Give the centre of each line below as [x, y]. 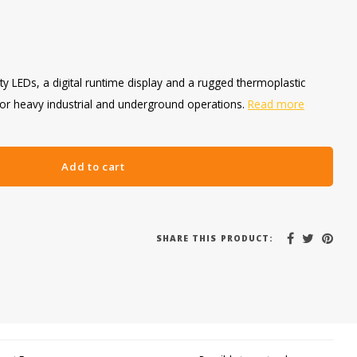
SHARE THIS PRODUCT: [215, 238]
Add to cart [93, 167]
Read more [276, 104]
